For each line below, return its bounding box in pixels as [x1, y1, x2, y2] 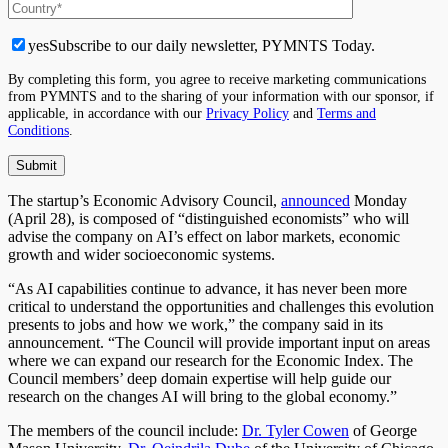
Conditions [8, 121, 69, 138]
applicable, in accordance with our [8, 104, 206, 121]
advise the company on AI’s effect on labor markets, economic [8, 227, 400, 245]
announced [281, 191, 350, 209]
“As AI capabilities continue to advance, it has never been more [8, 279, 407, 297]
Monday [350, 191, 407, 209]
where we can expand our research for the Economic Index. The [8, 351, 413, 369]
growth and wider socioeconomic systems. [8, 245, 275, 263]
